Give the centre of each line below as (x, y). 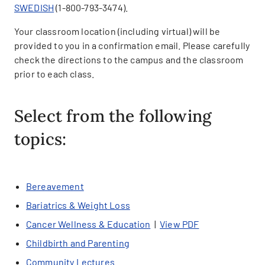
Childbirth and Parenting (78, 243)
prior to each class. (54, 74)
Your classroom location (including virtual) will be (117, 31)
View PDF (180, 224)
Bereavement (55, 186)
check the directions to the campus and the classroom (129, 60)
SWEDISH (34, 8)
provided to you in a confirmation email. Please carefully (132, 46)
